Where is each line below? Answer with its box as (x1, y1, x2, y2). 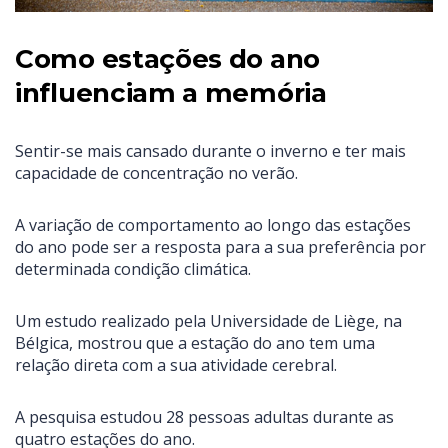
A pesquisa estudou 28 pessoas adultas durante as (15, 406, 394, 429)
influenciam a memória (15, 77, 327, 110)
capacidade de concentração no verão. (15, 162, 298, 185)
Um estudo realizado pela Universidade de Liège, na (15, 310, 402, 333)
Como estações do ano (15, 43, 320, 76)
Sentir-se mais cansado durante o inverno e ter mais (15, 140, 406, 163)
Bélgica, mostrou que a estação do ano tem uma (15, 332, 375, 355)
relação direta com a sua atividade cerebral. (15, 354, 337, 377)
